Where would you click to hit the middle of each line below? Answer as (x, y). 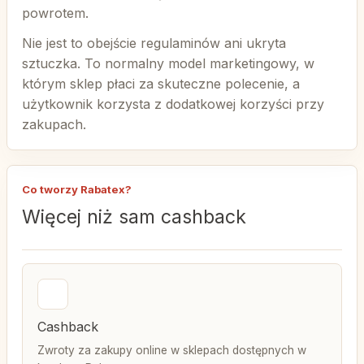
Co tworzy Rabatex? (77, 189)
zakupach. (54, 124)
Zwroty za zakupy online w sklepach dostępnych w (172, 350)
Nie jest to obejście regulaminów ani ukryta (154, 43)
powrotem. (55, 13)
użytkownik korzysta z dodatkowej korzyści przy (173, 104)
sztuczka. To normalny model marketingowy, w (168, 63)
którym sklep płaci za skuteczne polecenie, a (161, 84)
